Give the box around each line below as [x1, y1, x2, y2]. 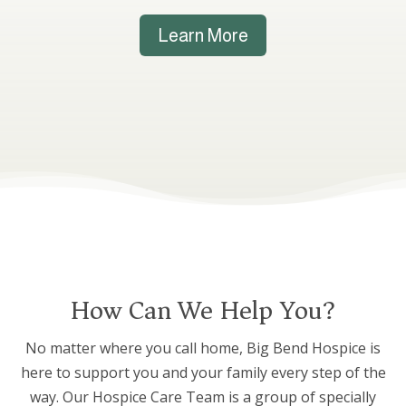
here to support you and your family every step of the [20, 362, 386, 382]
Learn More [158, 25, 248, 46]
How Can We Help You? [70, 285, 336, 334]
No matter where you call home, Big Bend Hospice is [25, 337, 381, 358]
